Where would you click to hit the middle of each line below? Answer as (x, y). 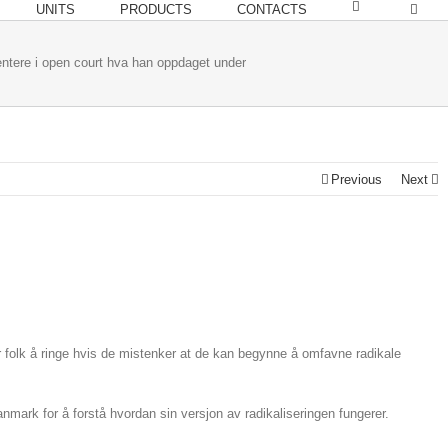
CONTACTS (272, 9)
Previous (356, 179)
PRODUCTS (156, 9)
